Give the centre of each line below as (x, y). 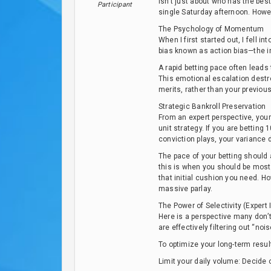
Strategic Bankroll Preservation (212, 106)
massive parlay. (186, 189)
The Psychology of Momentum (211, 29)
